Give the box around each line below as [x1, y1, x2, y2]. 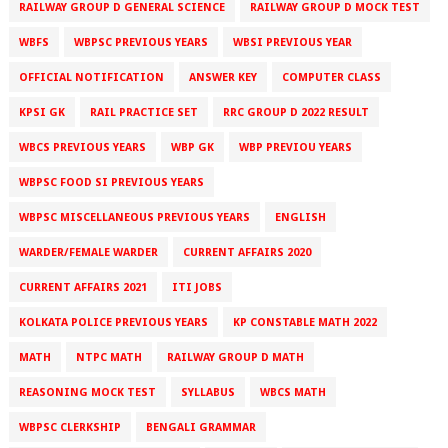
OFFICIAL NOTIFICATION [18, 71, 164, 85]
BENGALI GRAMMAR [145, 421, 256, 435]
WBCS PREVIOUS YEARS [18, 141, 146, 155]
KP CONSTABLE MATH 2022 [232, 316, 377, 330]
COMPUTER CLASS [281, 71, 381, 85]
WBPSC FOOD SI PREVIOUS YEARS [18, 176, 204, 190]
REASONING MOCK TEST [18, 386, 156, 400]
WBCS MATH [259, 386, 326, 400]
